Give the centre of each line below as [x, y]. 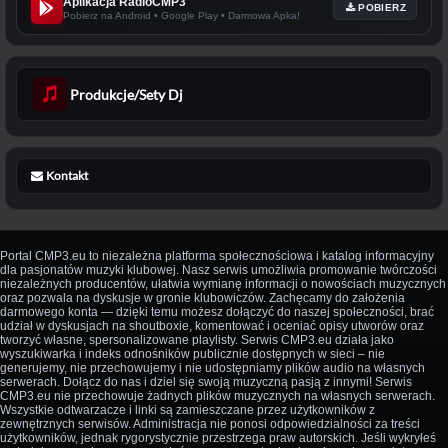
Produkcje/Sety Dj [127, 94]
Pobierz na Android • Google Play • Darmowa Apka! [181, 16]
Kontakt [66, 176]
